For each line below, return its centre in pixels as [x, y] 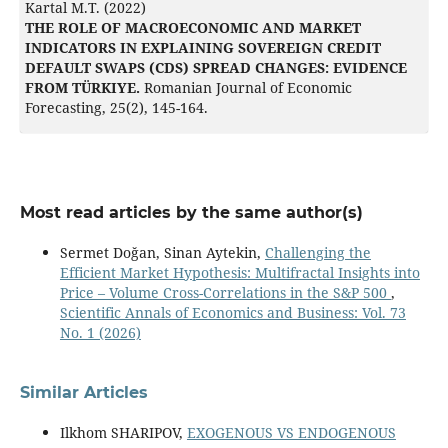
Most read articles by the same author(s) [191, 212]
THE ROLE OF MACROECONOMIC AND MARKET [192, 27]
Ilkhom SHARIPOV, [123, 432]
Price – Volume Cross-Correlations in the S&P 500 [225, 292]
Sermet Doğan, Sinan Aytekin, [162, 252]
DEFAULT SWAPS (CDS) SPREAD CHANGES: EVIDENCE [215, 67]
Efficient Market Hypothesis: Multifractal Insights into [239, 272]
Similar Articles [83, 392]
